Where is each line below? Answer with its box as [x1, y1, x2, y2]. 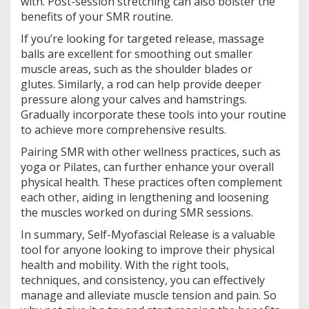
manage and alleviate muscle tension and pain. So [21, 287, 277, 303]
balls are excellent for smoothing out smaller [21, 46, 252, 61]
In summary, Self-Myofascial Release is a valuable [21, 226, 275, 242]
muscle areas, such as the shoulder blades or [21, 61, 252, 77]
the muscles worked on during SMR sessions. [21, 204, 253, 220]
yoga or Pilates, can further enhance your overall [21, 159, 274, 175]
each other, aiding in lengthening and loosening [21, 189, 269, 205]
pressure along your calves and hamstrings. [21, 91, 247, 107]
